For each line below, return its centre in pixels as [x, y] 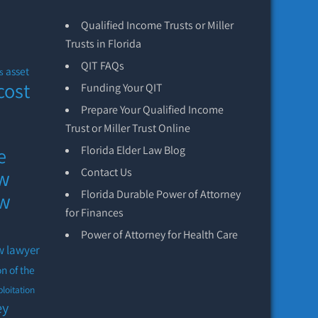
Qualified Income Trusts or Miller [157, 25]
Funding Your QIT [121, 87]
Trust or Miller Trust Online [127, 128]
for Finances [94, 212]
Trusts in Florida [103, 43]
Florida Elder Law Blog [133, 150]
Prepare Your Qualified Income [152, 109]
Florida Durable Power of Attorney [160, 194]
